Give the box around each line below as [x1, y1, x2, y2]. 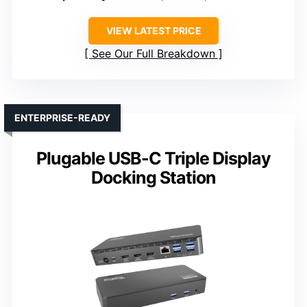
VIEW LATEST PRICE [106, 24, 201, 36]
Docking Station [91, 167, 216, 188]
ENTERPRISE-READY [14, 111, 110, 123]
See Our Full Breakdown [92, 46, 215, 60]
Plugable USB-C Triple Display [36, 147, 271, 169]
